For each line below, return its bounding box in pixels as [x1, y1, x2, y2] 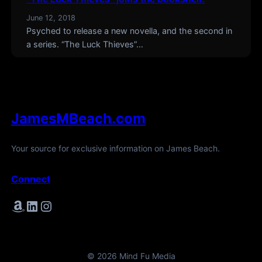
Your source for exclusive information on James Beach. [11, 143, 220, 153]
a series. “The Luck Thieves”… [26, 39, 144, 50]
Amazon [10, 196, 19, 214]
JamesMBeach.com [11, 109, 146, 127]
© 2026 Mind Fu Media [87, 250, 175, 261]
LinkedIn [24, 196, 33, 214]
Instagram [38, 196, 51, 214]
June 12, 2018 [26, 13, 76, 23]
